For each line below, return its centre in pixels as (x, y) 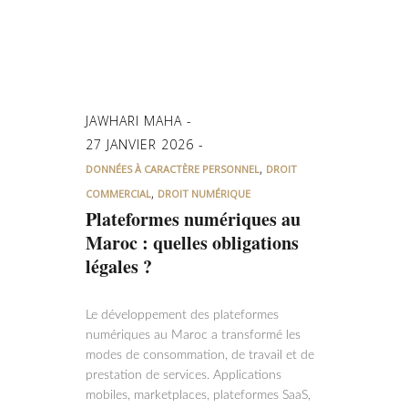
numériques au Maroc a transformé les (193, 335)
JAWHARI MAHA (136, 121)
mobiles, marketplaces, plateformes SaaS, (198, 395)
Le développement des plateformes (182, 315)
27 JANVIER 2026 (142, 144)
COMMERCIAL (118, 194)
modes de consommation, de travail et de (200, 355)
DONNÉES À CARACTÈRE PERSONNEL (173, 169)
